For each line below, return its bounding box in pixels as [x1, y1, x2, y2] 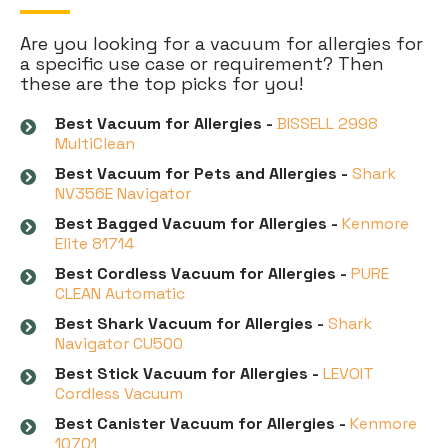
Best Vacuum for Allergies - [55, 112, 273, 134]
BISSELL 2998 [277, 112, 378, 134]
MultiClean [55, 132, 135, 154]
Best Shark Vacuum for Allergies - [55, 312, 324, 334]
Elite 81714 [55, 232, 134, 254]
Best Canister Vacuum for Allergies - [55, 412, 346, 434]
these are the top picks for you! [20, 71, 303, 95]
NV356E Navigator [55, 182, 191, 204]
